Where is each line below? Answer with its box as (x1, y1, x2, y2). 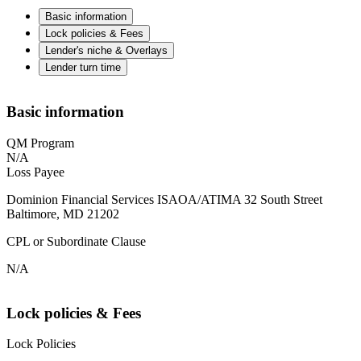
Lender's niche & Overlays (45, 44, 168, 56)
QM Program (6, 136, 74, 151)
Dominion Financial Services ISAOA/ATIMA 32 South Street (6, 193, 322, 207)
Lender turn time (45, 60, 121, 73)
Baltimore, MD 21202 (6, 207, 119, 222)
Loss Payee (6, 165, 64, 180)
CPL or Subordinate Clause (6, 234, 146, 249)
